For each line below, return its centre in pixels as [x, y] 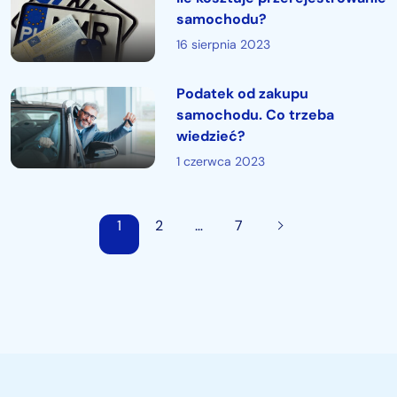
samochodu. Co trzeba [255, 115]
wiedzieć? [210, 136]
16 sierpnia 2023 [223, 44]
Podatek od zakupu [242, 93]
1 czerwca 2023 [220, 161]
